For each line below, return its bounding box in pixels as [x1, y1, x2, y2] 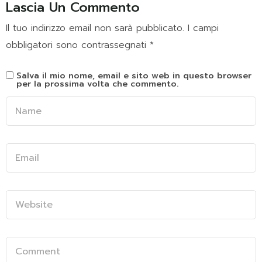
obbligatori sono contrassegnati [6, 37, 150, 52]
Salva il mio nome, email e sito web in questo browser [16, 68, 251, 82]
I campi [188, 20, 219, 35]
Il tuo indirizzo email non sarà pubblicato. [6, 20, 184, 35]
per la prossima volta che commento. [16, 77, 178, 90]
